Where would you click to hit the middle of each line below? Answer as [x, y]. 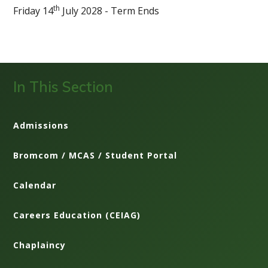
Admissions [41, 125]
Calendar [35, 185]
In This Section [63, 86]
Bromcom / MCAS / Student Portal [95, 155]
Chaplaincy [40, 245]
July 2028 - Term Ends [110, 10]
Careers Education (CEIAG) [77, 215]
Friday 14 [33, 10]
